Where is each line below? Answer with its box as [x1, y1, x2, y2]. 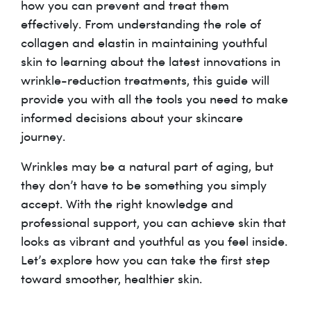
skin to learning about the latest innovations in [21, 52, 280, 69]
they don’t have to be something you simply [21, 176, 267, 193]
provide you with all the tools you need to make [21, 90, 288, 107]
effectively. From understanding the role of [21, 15, 261, 32]
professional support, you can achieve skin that [21, 213, 286, 230]
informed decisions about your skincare [21, 108, 243, 126]
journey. [21, 127, 65, 144]
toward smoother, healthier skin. [21, 269, 202, 287]
